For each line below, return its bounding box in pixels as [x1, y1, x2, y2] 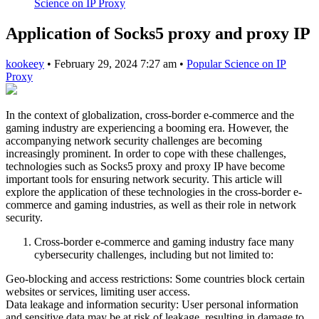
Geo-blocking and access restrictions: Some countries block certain [6, 272, 305, 285]
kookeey [6, 57, 44, 70]
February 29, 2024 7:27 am [54, 57, 179, 70]
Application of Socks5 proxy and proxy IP [6, 23, 310, 43]
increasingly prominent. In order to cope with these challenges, [6, 147, 286, 159]
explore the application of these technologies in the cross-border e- [6, 185, 302, 198]
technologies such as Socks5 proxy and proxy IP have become [6, 159, 285, 172]
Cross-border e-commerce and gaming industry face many [34, 235, 294, 248]
